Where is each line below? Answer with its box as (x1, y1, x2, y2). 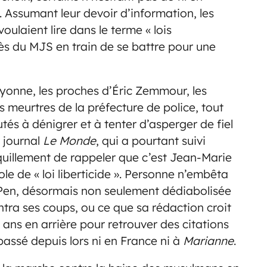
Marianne (183, 234, 234, 249)
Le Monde (43, 133, 96, 148)
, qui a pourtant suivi (96, 133, 206, 148)
